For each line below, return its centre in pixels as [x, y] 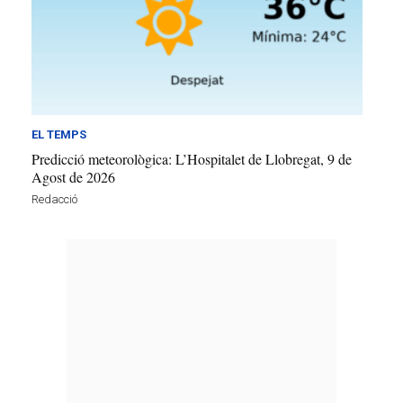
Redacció [54, 199]
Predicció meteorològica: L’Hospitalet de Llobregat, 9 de [192, 158]
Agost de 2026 [73, 176]
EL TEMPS [59, 134]
